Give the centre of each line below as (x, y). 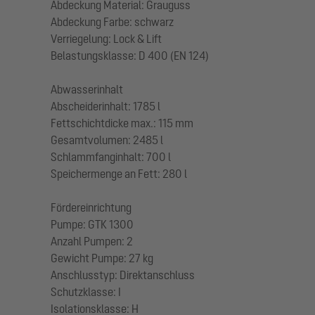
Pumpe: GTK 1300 (92, 224)
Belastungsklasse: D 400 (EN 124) (130, 55)
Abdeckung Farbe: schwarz (112, 21)
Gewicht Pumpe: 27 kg (102, 258)
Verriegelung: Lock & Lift (106, 38)
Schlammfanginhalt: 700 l (111, 156)
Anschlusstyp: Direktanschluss (123, 275)
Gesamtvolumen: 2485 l (107, 140)
